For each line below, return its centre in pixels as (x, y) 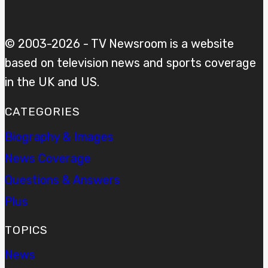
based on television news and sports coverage (130, 63)
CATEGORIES (42, 112)
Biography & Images (59, 137)
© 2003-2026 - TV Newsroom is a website (119, 44)
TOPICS (26, 230)
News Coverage (48, 158)
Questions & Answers (63, 180)
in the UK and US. (52, 82)
